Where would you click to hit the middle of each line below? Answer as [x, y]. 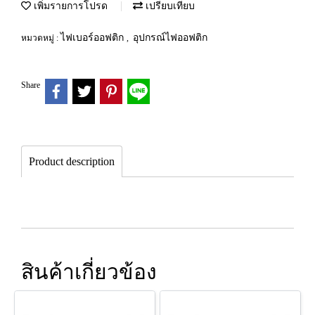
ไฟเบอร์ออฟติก [94, 38]
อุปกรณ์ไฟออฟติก [170, 38]
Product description [72, 161]
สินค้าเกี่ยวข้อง [89, 271]
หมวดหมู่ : [41, 38]
